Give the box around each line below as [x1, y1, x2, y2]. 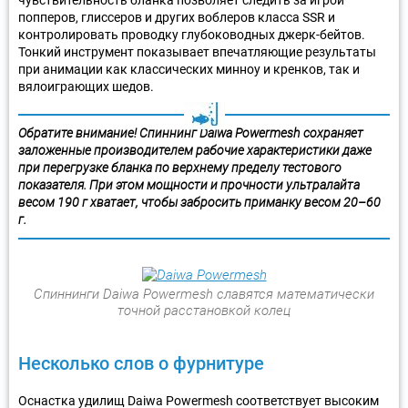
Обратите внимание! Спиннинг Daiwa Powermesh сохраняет [18, 125, 363, 140]
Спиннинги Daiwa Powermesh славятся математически [34, 285, 374, 302]
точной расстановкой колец [117, 301, 291, 319]
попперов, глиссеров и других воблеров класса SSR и [18, 9, 335, 25]
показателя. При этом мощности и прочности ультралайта [18, 177, 360, 192]
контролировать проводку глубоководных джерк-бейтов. [18, 26, 365, 42]
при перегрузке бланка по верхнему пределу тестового [18, 159, 342, 175]
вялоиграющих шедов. [18, 78, 154, 94]
